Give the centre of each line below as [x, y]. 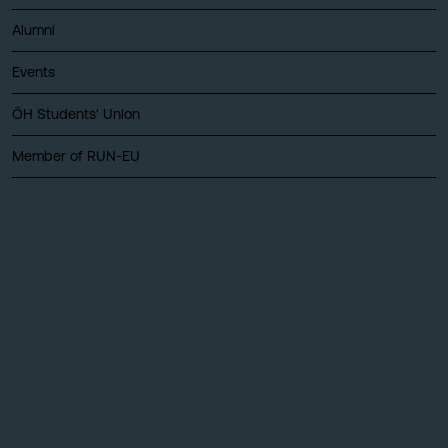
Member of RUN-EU [76, 155]
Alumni [33, 29]
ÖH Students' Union [76, 113]
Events [33, 71]
